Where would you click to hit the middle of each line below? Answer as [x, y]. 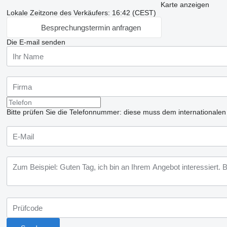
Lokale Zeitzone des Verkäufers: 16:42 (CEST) [81, 13]
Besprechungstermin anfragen [91, 27]
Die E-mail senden [36, 42]
